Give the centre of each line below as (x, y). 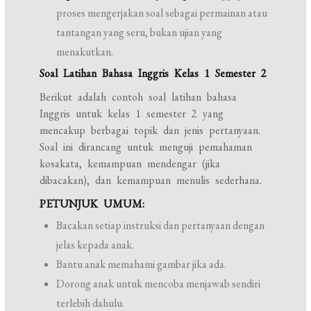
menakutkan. (85, 52)
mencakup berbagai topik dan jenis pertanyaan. (150, 131)
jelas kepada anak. (95, 245)
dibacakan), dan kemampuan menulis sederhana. (151, 180)
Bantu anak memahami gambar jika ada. (142, 264)
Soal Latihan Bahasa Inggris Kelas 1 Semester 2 (153, 74)
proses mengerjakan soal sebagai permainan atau (162, 13)
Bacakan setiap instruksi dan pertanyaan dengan (161, 226)
